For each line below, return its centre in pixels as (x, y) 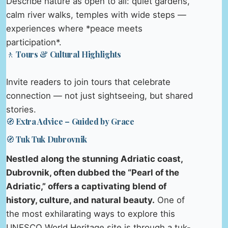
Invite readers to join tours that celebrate (88, 82)
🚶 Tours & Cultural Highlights (64, 54)
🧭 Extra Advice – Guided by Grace (70, 121)
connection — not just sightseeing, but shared (99, 95)
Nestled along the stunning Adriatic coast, (94, 159)
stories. (21, 109)
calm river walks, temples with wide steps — (96, 15)
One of (170, 200)
